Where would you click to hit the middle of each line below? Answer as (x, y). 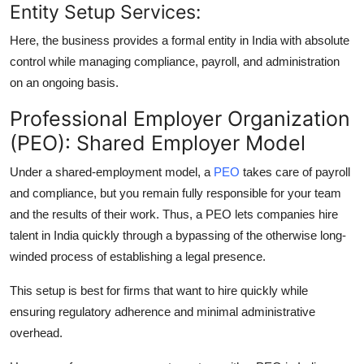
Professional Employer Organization (180, 119)
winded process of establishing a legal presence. (138, 257)
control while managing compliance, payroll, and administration (175, 62)
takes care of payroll (295, 172)
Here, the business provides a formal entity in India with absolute (180, 41)
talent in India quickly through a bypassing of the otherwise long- (178, 236)
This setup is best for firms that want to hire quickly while (159, 291)
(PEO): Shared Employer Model (158, 143)
